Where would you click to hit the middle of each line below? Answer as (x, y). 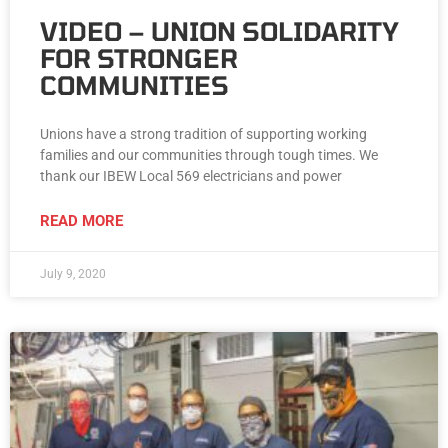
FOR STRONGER (139, 58)
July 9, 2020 (73, 274)
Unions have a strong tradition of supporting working (203, 134)
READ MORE (81, 221)
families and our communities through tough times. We (209, 155)
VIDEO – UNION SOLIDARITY (219, 31)
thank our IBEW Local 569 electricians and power (191, 176)
